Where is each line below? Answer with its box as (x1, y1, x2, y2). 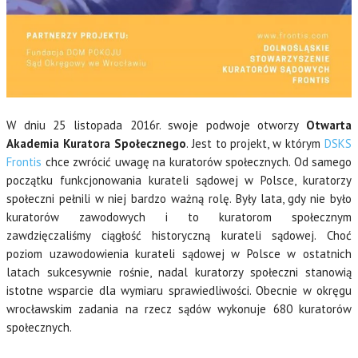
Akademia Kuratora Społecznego (6, 135, 186, 151)
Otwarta (306, 117, 352, 133)
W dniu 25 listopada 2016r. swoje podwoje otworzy (6, 117, 306, 133)
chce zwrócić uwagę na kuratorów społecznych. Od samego (42, 153, 352, 169)
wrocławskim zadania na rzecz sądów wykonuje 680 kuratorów (6, 300, 352, 316)
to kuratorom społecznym (188, 209, 352, 225)
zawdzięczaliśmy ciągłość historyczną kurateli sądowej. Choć (6, 227, 352, 243)
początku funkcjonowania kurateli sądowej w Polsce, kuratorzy (6, 172, 352, 188)
